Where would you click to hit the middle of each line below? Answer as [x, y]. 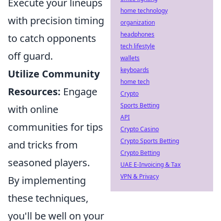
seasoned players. [49, 163]
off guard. [30, 56]
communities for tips [55, 127]
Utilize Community [54, 74]
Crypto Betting [140, 153]
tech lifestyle [138, 46]
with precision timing [56, 20]
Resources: [34, 92]
